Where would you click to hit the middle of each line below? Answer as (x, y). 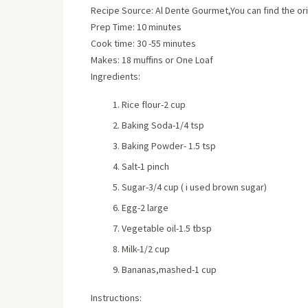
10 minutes (159, 27)
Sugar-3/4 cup (151, 187)
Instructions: (116, 298)
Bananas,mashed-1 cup (169, 269)
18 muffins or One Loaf (167, 60)
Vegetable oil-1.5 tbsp (167, 228)
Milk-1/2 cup (146, 249)
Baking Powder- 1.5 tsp (169, 146)
